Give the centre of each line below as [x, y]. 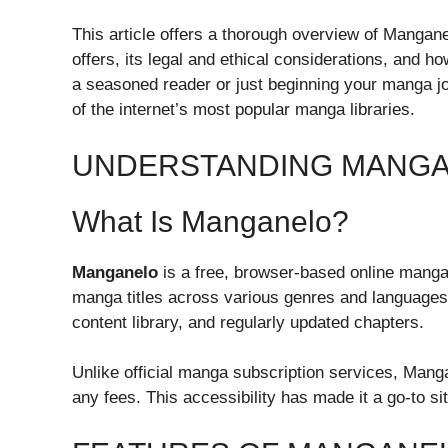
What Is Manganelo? [210, 221]
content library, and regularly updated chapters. [248, 322]
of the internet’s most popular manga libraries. [243, 110]
